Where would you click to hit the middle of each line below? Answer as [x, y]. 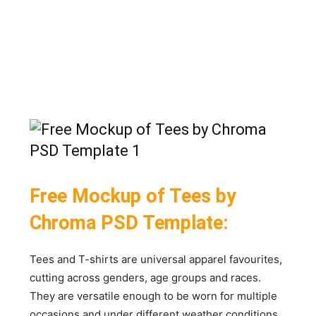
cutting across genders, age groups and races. [146, 277]
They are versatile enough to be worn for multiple [154, 296]
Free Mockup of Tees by [133, 196]
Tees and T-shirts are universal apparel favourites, [156, 259]
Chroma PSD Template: [129, 223]
